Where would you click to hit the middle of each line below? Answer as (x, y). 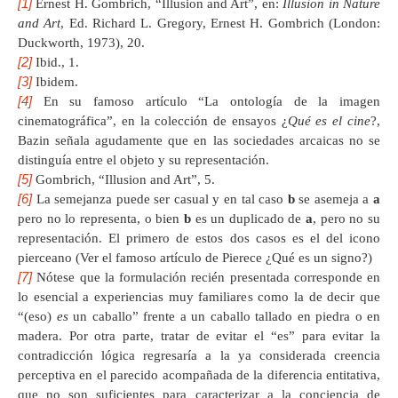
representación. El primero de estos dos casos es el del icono (199, 238)
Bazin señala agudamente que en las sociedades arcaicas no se (199, 140)
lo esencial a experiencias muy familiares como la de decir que (199, 296)
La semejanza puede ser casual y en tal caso (160, 199)
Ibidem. (55, 81)
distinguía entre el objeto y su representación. (143, 159)
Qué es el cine (329, 120)
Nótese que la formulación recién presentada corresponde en (206, 277)
